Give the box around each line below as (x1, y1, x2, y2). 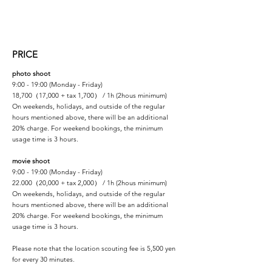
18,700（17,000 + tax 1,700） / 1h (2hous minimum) (12, 91, 167, 100)
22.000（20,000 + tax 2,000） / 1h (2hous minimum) (12, 178, 167, 187)
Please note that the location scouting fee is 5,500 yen (12, 244, 175, 253)
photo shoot (12, 69, 50, 78)
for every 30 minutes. (12, 255, 75, 263)
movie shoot (12, 157, 50, 165)
